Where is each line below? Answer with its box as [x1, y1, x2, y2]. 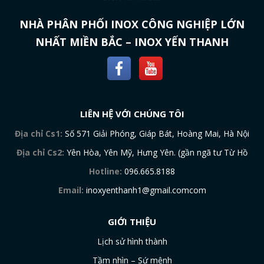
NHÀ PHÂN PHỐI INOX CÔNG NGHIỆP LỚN [19, 17, 245, 31]
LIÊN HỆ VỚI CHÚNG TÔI [80, 108, 184, 120]
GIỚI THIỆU [108, 216, 156, 227]
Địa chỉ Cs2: [16, 147, 64, 158]
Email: [58, 184, 84, 196]
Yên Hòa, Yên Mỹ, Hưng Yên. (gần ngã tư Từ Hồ [64, 147, 247, 158]
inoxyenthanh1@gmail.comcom [85, 184, 206, 196]
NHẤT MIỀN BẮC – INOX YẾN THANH [35, 35, 229, 49]
